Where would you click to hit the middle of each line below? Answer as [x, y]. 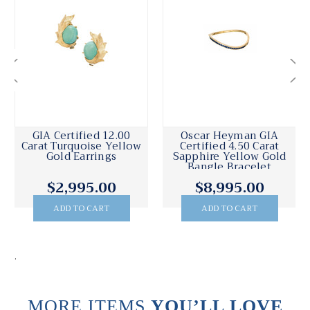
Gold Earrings [81, 157]
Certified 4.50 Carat [229, 146]
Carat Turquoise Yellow [81, 146]
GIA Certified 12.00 [81, 136]
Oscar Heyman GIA [229, 136]
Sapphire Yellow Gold [229, 157]
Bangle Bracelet [229, 167]
